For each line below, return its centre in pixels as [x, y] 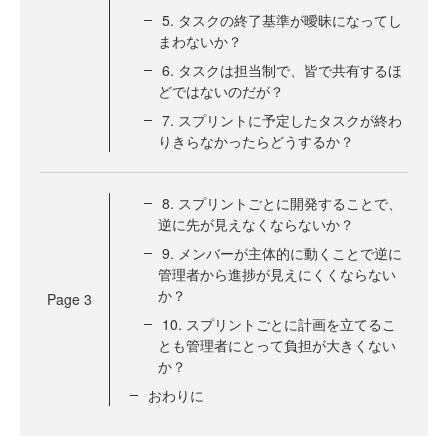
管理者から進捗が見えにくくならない [277, 274]
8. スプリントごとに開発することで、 [282, 203]
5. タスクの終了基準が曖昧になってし [282, 20]
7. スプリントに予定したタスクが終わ [282, 120]
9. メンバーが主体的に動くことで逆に [282, 253]
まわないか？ [200, 41]
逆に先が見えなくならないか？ [256, 224]
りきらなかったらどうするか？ [256, 141]
